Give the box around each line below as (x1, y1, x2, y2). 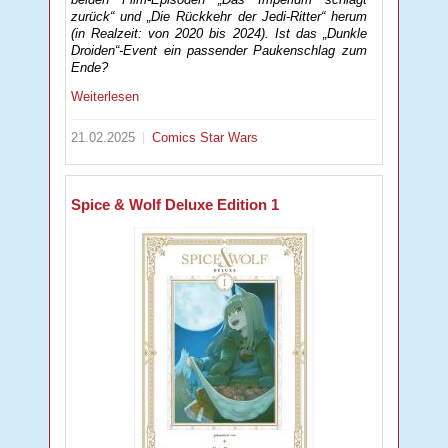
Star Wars (200, 130, 259, 146)
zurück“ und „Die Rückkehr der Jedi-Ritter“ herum (71, 9, 367, 25)
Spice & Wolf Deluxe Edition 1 (71, 195, 280, 213)
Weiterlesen (71, 89, 140, 105)
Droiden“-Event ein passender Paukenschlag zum (71, 43, 367, 59)
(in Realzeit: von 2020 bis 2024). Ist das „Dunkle (71, 26, 367, 42)
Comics (152, 130, 201, 146)
